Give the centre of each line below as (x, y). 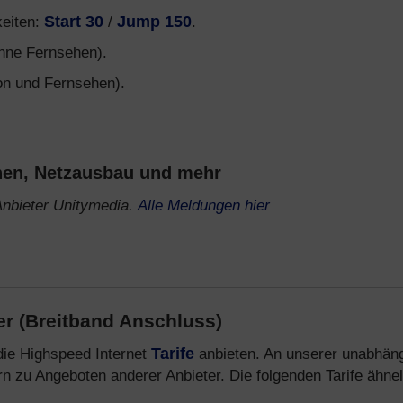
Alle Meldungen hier (204, 205)
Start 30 (74, 22)
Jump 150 (154, 22)
